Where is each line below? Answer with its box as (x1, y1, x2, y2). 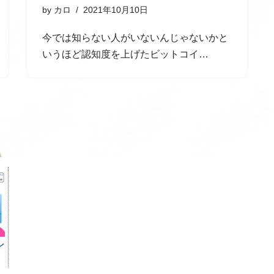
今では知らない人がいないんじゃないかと (42, 32, 228, 43)
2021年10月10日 (83, 4, 148, 15)
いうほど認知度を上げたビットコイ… (42, 48, 211, 59)
